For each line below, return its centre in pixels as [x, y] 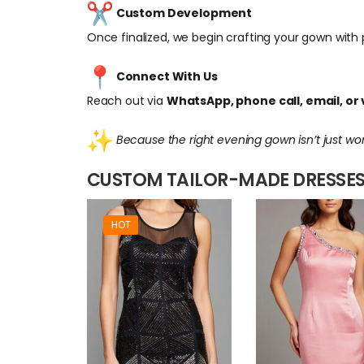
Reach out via [126, 101]
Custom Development [184, 13]
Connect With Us [167, 76]
